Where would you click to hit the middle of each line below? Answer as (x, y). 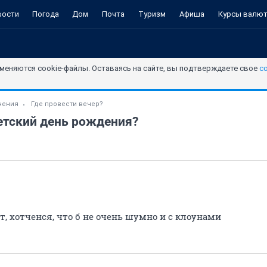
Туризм (152, 14)
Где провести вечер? (67, 104)
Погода (46, 14)
